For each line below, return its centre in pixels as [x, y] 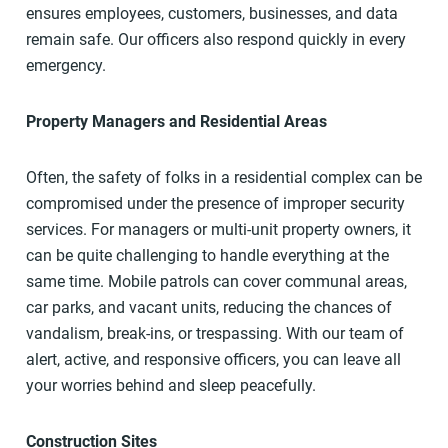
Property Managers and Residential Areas [176, 122]
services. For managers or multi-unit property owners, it [218, 230]
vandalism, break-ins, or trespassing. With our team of [214, 334]
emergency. [65, 66]
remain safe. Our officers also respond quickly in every [215, 40]
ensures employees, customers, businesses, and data [211, 14]
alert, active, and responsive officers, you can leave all [213, 360]
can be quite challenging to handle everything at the [207, 256]
